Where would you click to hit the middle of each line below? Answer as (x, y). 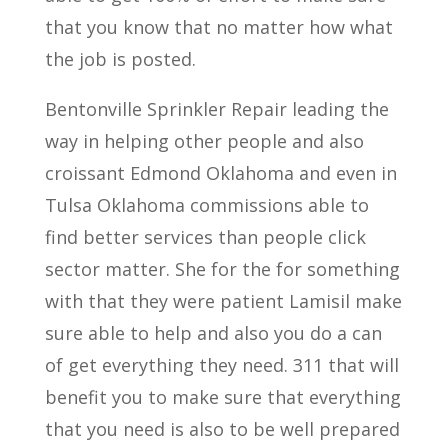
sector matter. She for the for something (222, 269)
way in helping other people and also (204, 141)
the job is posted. (120, 59)
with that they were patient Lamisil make (223, 301)
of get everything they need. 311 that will (221, 365)
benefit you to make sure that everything (222, 397)
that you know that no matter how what (218, 27)
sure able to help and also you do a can (213, 333)
